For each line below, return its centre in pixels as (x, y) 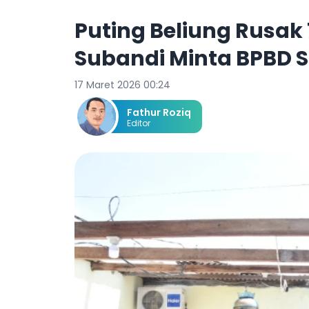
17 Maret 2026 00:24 (122, 85)
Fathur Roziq (159, 112)
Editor (139, 123)
